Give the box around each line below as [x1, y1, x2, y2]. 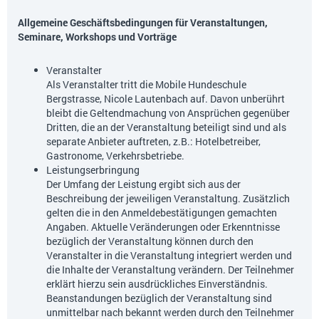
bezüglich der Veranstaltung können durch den [46, 234, 253, 249]
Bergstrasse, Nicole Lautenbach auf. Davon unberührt [46, 92, 285, 106]
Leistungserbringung [46, 163, 140, 177]
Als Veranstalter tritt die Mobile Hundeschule [46, 78, 246, 92]
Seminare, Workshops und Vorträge [18, 30, 179, 44]
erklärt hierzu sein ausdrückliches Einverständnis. [46, 277, 268, 291]
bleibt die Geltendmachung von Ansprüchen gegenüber [46, 106, 290, 120]
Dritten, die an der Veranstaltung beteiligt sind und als [46, 120, 286, 135]
